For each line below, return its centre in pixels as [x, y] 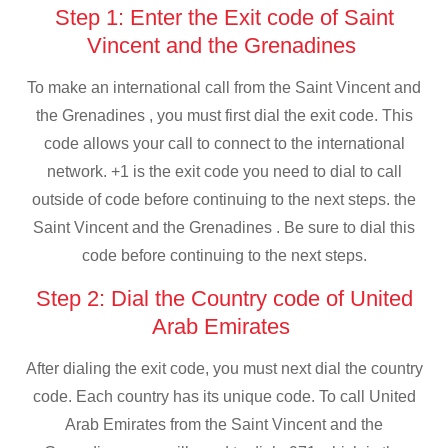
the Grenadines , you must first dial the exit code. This [224, 116]
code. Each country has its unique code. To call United [224, 396]
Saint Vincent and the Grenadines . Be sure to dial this [224, 228]
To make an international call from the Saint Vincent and [224, 88]
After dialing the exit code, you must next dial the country [224, 368]
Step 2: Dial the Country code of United [224, 298]
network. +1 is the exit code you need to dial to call [224, 172]
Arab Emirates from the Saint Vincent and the [224, 424]
